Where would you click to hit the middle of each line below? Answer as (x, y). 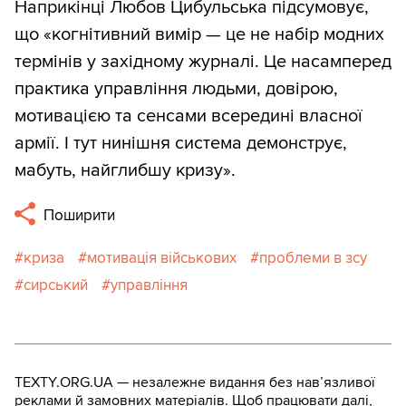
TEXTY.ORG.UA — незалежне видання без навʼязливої (195, 383)
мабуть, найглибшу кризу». (125, 171)
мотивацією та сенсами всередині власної (188, 116)
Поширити (78, 216)
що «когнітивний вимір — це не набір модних (199, 35)
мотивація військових (162, 258)
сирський (56, 285)
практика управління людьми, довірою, (176, 89)
